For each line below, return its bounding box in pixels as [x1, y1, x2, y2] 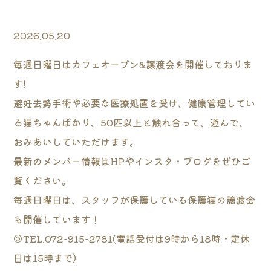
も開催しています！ [13, 212, 101, 227]
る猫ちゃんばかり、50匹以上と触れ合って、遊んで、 [13, 115, 249, 130]
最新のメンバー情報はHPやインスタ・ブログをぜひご [13, 154, 251, 169]
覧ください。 [13, 173, 72, 188]
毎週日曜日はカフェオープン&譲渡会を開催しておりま [13, 57, 253, 72]
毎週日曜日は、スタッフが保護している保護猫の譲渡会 [13, 192, 256, 207]
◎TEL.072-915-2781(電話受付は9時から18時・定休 [13, 231, 250, 246]
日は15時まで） [13, 250, 83, 266]
